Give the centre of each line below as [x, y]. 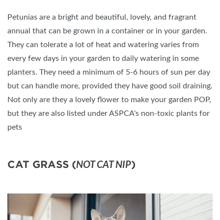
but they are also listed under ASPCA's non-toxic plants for [109, 114]
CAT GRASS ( [42, 165]
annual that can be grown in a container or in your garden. [107, 31]
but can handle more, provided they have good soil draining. [110, 86]
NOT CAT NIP [104, 165]
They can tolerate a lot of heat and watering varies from [103, 45]
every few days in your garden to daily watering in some [103, 59]
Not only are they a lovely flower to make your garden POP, [109, 100]
